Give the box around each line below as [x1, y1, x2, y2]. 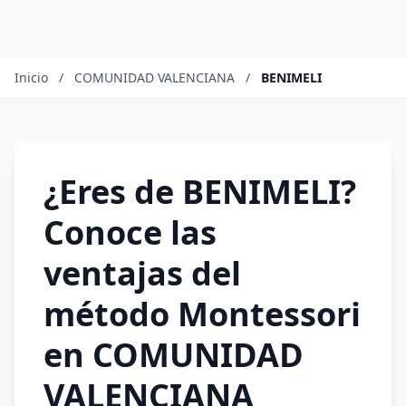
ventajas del [43, 251, 241, 295]
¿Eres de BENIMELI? [43, 169, 356, 214]
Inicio [14, 69, 48, 86]
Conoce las [43, 210, 217, 255]
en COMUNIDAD [43, 333, 304, 377]
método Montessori [43, 292, 361, 336]
